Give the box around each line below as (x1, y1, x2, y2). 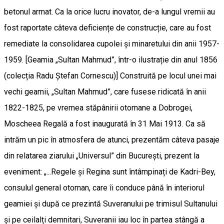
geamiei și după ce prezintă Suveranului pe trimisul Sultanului (4, 198, 217, 208)
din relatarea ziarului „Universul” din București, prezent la (4, 150, 199, 160)
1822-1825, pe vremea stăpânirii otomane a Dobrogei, (4, 102, 192, 112)
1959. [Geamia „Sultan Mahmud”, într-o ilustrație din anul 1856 (4, 54, 217, 64)
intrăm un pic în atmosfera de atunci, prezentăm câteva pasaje (4, 134, 219, 144)
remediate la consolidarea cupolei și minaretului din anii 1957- (4, 38, 219, 48)
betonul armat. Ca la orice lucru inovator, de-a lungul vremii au (4, 6, 215, 16)
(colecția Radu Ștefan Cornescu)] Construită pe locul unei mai (4, 70, 216, 80)
